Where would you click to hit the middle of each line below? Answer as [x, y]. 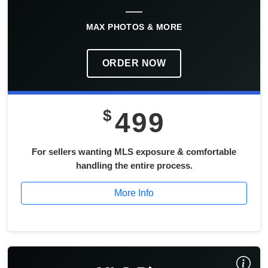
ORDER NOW [134, 63]
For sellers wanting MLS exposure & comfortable [134, 151]
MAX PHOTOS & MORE [134, 27]
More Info [134, 193]
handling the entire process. [134, 165]
